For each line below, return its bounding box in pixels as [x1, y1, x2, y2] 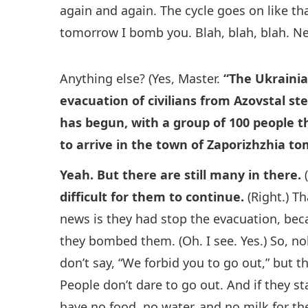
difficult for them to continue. [60, 188, 245, 205]
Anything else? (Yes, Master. [60, 70, 224, 87]
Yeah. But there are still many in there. [60, 166, 302, 183]
